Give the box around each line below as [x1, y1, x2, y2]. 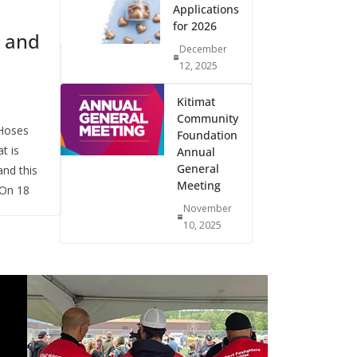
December [179, 42, 228, 56]
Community [177, 111, 238, 126]
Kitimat [177, 94, 215, 109]
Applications [173, 2, 239, 17]
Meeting [177, 178, 221, 193]
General [177, 161, 219, 176]
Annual [177, 144, 215, 159]
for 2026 [173, 18, 217, 33]
